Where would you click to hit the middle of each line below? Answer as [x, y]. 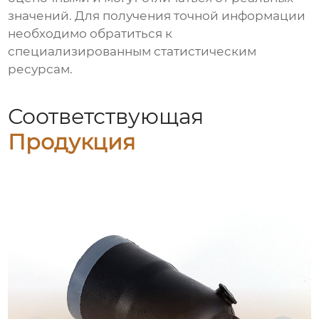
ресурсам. [41, 69]
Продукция [72, 142]
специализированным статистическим [132, 52]
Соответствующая [106, 117]
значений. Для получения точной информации [157, 16]
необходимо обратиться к [90, 34]
